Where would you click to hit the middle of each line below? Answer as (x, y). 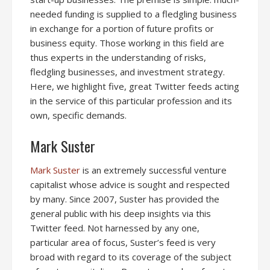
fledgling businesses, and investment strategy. (127, 72)
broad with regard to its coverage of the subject (131, 257)
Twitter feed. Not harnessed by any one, (115, 228)
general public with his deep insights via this (121, 213)
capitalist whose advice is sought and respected (130, 184)
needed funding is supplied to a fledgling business (133, 14)
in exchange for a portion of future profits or (122, 28)
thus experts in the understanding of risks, (118, 57)
